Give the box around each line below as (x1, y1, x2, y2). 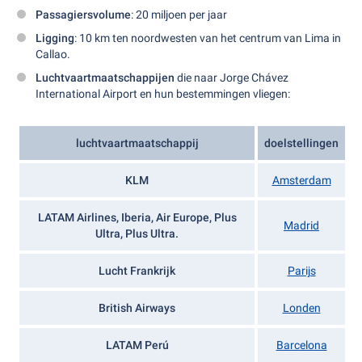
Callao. (36, 48, 70, 61)
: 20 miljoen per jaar (131, 8, 227, 21)
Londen (282, 301, 321, 314)
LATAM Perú (105, 339, 169, 351)
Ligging (36, 32, 74, 44)
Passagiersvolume (36, 8, 131, 21)
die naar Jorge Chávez (175, 71, 288, 84)
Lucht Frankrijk (99, 264, 175, 277)
